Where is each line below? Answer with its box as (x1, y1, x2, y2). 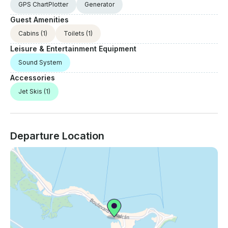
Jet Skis (18, 88, 42, 96)
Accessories (10, 73, 55, 82)
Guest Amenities (10, 15, 69, 24)
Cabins (18, 30, 39, 38)
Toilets (64, 30, 84, 38)
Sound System (18, 59, 62, 67)
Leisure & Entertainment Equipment (10, 44, 136, 53)
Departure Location (10, 130, 104, 142)
